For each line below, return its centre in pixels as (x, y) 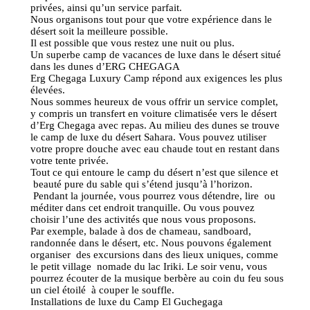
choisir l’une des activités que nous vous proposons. (145, 220)
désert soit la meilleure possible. (99, 31)
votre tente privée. (70, 161)
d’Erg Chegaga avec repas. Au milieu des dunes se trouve (155, 126)
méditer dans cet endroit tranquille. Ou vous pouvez (143, 208)
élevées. (48, 90)
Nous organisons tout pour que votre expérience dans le (151, 20)
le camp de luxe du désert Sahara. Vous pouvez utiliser (148, 137)
